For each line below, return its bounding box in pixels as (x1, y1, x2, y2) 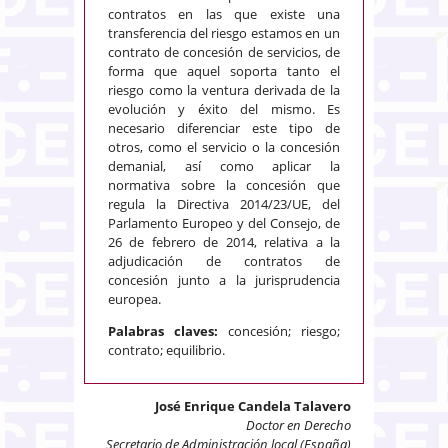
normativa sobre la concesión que (108, 176, 340, 195)
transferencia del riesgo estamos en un (108, 24, 340, 43)
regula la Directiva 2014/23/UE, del (108, 195, 340, 214)
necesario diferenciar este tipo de (108, 119, 340, 138)
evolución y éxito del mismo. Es (108, 100, 340, 119)
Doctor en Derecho (246, 416, 351, 435)
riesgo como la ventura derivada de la (108, 81, 340, 100)
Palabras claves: (108, 322, 228, 341)
